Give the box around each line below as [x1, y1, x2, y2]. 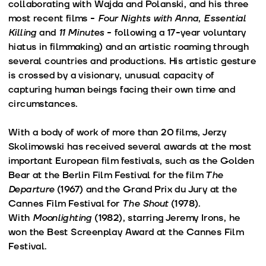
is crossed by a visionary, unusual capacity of [8, 68, 214, 82]
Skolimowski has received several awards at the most [8, 140, 252, 153]
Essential [204, 11, 246, 25]
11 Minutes [58, 26, 104, 39]
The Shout [122, 197, 171, 210]
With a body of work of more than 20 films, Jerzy [8, 125, 227, 139]
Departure [8, 182, 55, 196]
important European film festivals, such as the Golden [8, 154, 255, 167]
